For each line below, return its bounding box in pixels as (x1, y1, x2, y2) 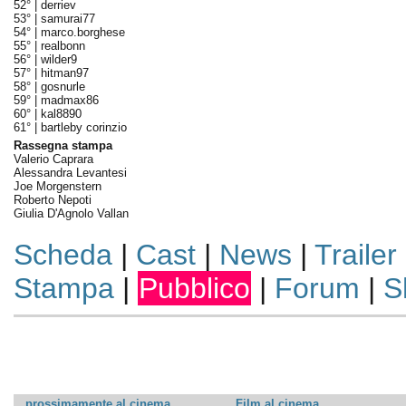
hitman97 (40, 66, 89, 80)
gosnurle (40, 80, 85, 93)
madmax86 (40, 93, 99, 107)
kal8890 (40, 107, 82, 121)
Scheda (13, 238, 112, 271)
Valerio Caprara (13, 152, 93, 166)
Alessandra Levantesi (13, 166, 127, 179)
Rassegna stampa (13, 139, 112, 152)
